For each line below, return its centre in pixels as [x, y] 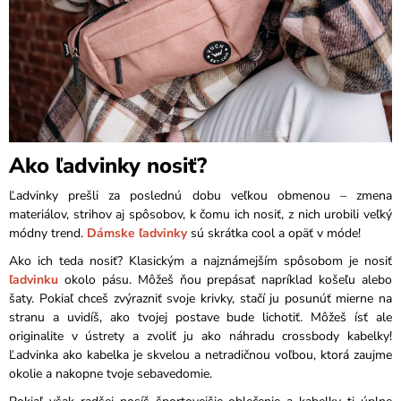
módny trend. [48, 234]
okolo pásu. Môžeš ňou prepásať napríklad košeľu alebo [225, 280]
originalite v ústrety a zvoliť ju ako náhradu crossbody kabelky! [200, 337]
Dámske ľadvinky [137, 234]
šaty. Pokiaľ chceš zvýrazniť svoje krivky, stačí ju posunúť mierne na [200, 299]
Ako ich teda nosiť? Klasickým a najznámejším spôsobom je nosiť [200, 261]
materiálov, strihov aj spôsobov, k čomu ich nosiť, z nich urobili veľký [200, 215]
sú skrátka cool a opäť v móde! [274, 234]
